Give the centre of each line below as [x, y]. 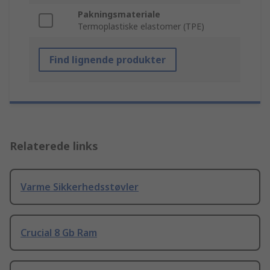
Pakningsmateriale [119, 14]
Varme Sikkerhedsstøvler [80, 187]
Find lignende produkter [108, 60]
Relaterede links [54, 146]
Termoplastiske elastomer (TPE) [141, 27]
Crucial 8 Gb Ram [59, 233]
